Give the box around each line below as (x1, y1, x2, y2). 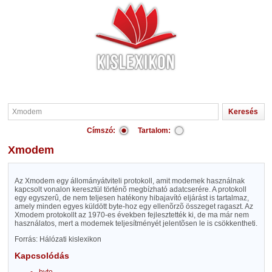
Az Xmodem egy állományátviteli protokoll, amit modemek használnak (14, 177, 245, 185)
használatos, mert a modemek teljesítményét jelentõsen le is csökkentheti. (14, 219, 257, 228)
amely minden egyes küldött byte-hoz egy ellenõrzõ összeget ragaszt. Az (14, 202, 253, 211)
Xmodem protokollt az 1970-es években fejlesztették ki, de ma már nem (14, 211, 249, 219)
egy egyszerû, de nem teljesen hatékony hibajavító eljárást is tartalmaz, (14, 194, 249, 202)
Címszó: (87, 126, 115, 135)
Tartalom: (138, 126, 171, 135)
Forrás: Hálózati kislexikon (14, 235, 101, 243)
